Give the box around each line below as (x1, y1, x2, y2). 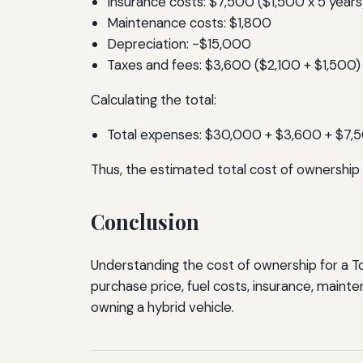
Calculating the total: (91, 90, 216, 109)
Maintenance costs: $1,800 (107, 14, 271, 32)
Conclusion (91, 207, 199, 235)
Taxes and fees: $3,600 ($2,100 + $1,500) (107, 56, 361, 75)
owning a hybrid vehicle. (91, 298, 234, 317)
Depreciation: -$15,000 (107, 35, 251, 53)
